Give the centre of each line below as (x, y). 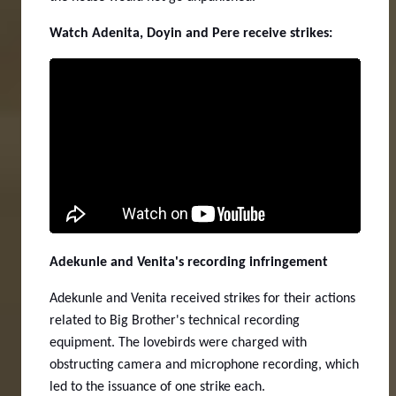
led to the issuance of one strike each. (157, 387)
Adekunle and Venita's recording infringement (189, 262)
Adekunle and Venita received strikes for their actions (202, 298)
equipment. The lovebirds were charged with (178, 343)
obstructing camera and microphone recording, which (204, 365)
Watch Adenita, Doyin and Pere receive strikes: (193, 33)
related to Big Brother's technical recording (175, 320)
